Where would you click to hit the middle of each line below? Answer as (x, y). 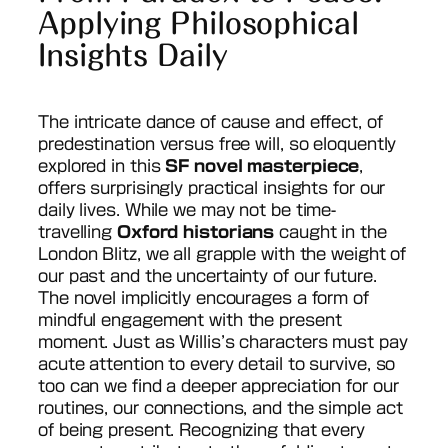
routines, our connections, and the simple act (220, 407)
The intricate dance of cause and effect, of (210, 121)
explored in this (102, 165)
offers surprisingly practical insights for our (212, 187)
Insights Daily (133, 54)
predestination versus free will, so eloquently (217, 143)
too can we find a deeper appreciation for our (218, 385)
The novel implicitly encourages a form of (203, 297)
